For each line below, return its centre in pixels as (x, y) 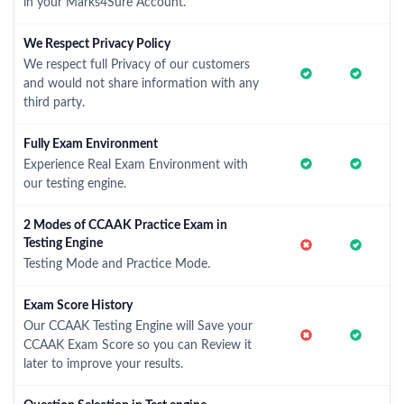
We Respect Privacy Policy (97, 44)
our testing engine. (75, 184)
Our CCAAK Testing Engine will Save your (138, 326)
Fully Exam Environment (91, 144)
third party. (54, 102)
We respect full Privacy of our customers (137, 64)
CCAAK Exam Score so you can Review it (138, 345)
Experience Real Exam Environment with (136, 165)
